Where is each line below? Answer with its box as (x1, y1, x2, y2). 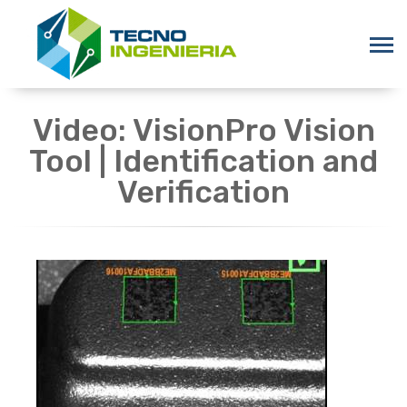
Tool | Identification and (29, 142, 378, 180)
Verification (117, 173, 290, 211)
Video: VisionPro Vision (32, 111, 375, 149)
